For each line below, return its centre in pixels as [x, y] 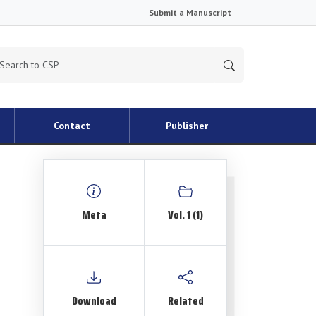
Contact [72, 126]
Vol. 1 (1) [186, 215]
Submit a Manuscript [190, 12]
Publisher [187, 126]
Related [186, 301]
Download [94, 301]
